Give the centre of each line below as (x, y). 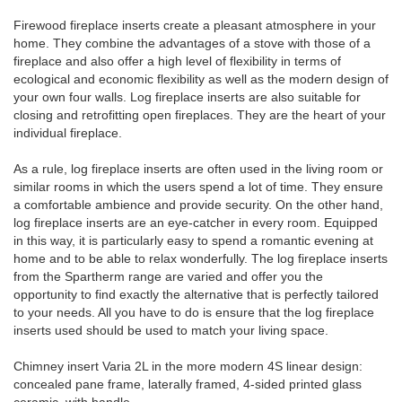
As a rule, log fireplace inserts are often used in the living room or (198, 168)
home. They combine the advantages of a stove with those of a (192, 43)
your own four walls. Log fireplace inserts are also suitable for (187, 96)
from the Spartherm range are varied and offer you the (168, 276)
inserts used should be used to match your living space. (171, 330)
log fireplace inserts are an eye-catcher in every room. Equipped (196, 222)
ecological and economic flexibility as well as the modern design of (201, 79)
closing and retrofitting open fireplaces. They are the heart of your (200, 114)
